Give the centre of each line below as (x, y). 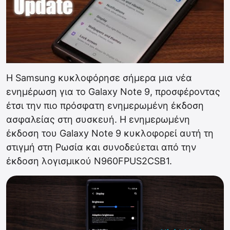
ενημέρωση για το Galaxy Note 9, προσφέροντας (113, 92)
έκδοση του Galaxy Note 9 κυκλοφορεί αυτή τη (110, 133)
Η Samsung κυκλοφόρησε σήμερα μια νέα (99, 78)
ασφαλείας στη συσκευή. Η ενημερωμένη (98, 120)
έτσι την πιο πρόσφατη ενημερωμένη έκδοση (105, 106)
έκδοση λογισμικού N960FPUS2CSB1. (89, 161)
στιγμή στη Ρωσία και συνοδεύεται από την (101, 147)
